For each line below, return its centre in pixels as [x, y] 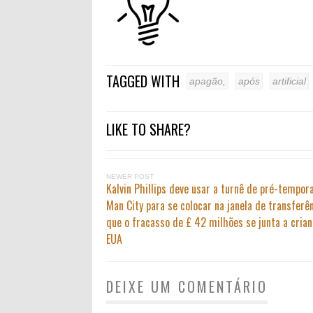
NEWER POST [130, 176]
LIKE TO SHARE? [148, 129]
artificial [289, 81]
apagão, [208, 81]
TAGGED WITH [143, 81]
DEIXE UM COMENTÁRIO [187, 286]
